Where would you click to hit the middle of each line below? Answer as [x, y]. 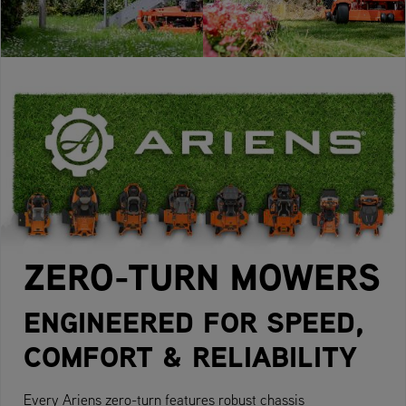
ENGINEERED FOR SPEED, [193, 322]
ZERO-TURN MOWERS [202, 276]
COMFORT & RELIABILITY [190, 356]
